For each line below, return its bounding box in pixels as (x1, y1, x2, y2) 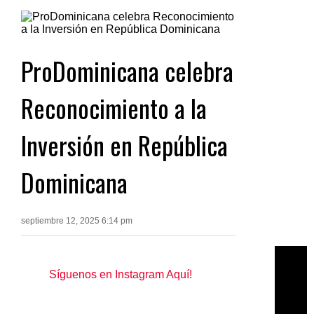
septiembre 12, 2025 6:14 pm (21, 215, 132, 226)
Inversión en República (21, 125, 228, 163)
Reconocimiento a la (21, 88, 207, 126)
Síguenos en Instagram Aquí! (49, 268, 192, 280)
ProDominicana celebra (21, 51, 233, 89)
